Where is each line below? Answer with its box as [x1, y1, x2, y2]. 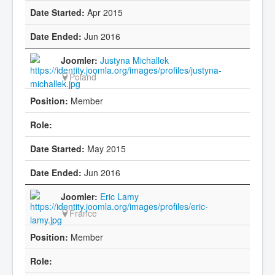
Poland [69, 70, 96, 83]
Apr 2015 [85, 6, 123, 18]
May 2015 [85, 142, 126, 155]
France [69, 206, 97, 219]
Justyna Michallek [100, 53, 169, 66]
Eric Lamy [100, 190, 139, 203]
